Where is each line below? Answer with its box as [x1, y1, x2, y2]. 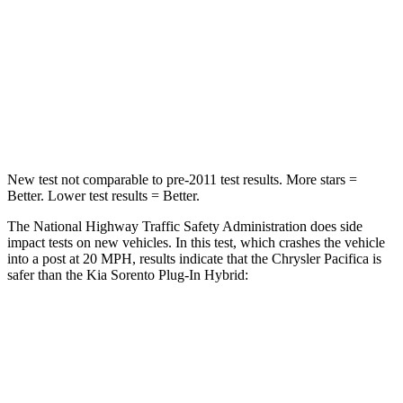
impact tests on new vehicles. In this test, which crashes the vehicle [7, 234, 385, 250]
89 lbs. [279, 114, 311, 128]
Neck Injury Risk [57, 31, 140, 45]
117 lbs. [173, 73, 211, 86]
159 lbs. [275, 73, 315, 86]
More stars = [282, 171, 357, 187]
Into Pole [237, 366, 282, 380]
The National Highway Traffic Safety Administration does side [7, 218, 363, 234]
